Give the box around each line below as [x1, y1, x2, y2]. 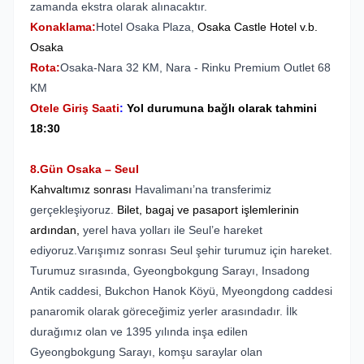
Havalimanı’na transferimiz [135, 183, 271, 196]
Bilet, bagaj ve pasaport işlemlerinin [114, 203, 299, 216]
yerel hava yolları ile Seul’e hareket [83, 223, 262, 236]
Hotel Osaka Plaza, [96, 20, 197, 33]
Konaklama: [30, 20, 96, 33]
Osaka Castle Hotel [197, 20, 297, 33]
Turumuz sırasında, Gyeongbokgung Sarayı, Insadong [30, 264, 310, 277]
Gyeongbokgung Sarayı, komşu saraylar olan [30, 345, 262, 358]
